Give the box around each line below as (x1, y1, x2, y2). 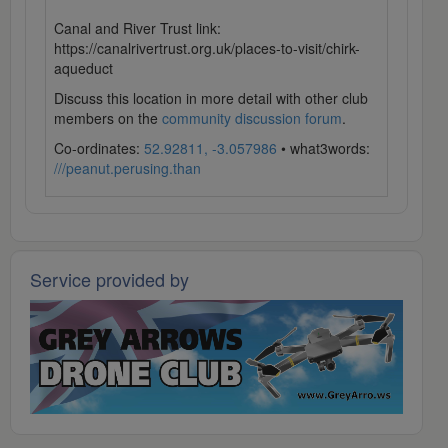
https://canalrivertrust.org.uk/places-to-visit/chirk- (54, 38, 360, 59)
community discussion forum (162, 108, 342, 129)
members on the (54, 108, 162, 129)
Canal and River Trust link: (54, 18, 221, 39)
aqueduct (54, 58, 113, 79)
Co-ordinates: (54, 138, 144, 159)
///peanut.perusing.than (54, 158, 201, 179)
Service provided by (30, 266, 189, 293)
